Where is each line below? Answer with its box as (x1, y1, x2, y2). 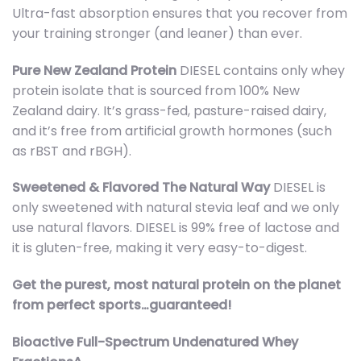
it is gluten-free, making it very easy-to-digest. (12, 239, 307, 258)
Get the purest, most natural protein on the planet (12, 276, 341, 295)
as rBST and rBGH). (12, 141, 131, 160)
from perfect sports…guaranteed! (12, 296, 231, 315)
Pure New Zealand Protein (12, 60, 176, 80)
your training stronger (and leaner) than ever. (12, 23, 302, 43)
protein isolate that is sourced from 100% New (12, 81, 300, 100)
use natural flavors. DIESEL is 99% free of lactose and (12, 218, 339, 238)
